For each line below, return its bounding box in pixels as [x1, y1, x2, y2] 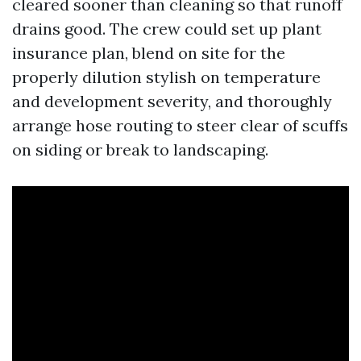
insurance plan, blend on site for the [12, 43, 285, 63]
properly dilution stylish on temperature [12, 67, 321, 87]
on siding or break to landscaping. [12, 139, 268, 160]
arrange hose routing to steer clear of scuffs [12, 115, 348, 135]
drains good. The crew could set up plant [12, 19, 322, 39]
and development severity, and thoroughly [12, 91, 332, 111]
